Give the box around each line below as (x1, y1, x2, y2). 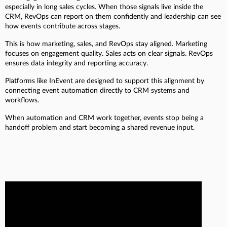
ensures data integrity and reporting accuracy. (5, 60, 148, 67)
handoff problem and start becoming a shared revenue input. (5, 124, 195, 132)
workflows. (5, 97, 39, 104)
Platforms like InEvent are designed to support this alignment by (5, 78, 204, 85)
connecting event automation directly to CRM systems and (5, 87, 190, 95)
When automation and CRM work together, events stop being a (5, 115, 204, 122)
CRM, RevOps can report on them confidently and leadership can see (5, 13, 221, 21)
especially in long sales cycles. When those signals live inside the (5, 4, 203, 11)
